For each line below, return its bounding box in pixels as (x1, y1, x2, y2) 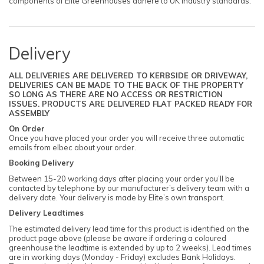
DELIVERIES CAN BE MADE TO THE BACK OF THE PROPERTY (9, 80, 243, 90)
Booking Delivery (9, 158, 74, 168)
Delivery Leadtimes (9, 208, 84, 218)
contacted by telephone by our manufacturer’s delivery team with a (9, 183, 249, 193)
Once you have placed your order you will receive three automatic (9, 133, 245, 143)
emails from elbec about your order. (9, 142, 136, 152)
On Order (9, 123, 45, 133)
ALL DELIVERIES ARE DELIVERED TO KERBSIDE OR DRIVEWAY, (9, 70, 247, 80)
